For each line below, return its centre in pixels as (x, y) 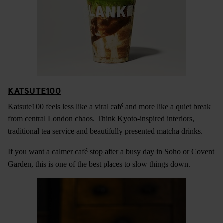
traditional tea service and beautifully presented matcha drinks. (105, 131)
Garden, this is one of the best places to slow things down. (99, 164)
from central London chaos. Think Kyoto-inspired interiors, (101, 118)
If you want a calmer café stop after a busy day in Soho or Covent (111, 151)
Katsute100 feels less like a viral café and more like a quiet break (109, 106)
